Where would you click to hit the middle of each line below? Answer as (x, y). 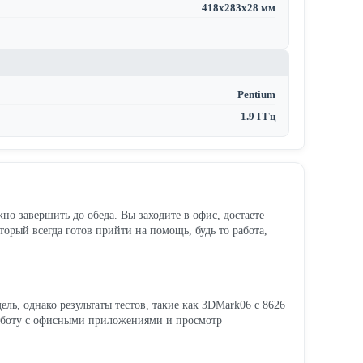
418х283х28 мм (239, 8)
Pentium (256, 94)
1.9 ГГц (258, 116)
